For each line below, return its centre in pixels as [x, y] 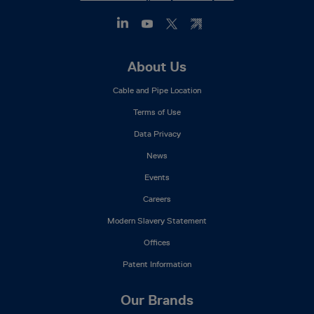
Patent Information [157, 264]
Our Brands [157, 300]
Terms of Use [157, 112]
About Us [157, 67]
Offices [157, 242]
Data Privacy [157, 134]
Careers [157, 199]
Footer [35, 67]
